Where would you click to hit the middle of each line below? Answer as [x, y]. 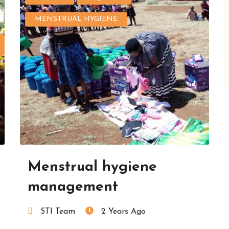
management [73, 187]
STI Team [58, 211]
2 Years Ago [123, 211]
